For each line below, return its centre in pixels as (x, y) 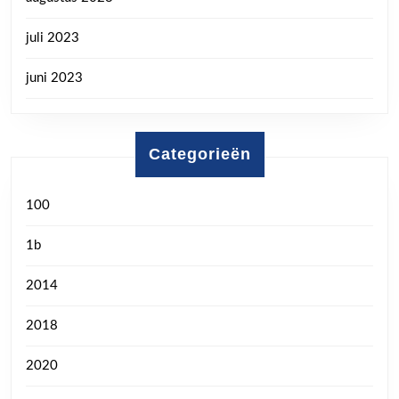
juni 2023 (54, 77)
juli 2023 (53, 37)
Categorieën (199, 154)
